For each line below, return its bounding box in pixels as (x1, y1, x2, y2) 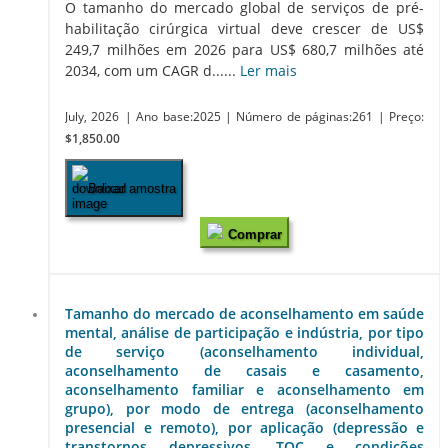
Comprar (228, 227, 282, 243)
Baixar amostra (88, 180, 176, 196)
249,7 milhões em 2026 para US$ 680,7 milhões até (65, 40, 424, 60)
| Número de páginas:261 (225, 109, 378, 125)
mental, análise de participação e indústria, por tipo (65, 323, 424, 343)
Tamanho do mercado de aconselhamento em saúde (65, 304, 424, 324)
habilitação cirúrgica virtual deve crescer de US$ (65, 19, 424, 39)
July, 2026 (65, 109, 120, 125)
